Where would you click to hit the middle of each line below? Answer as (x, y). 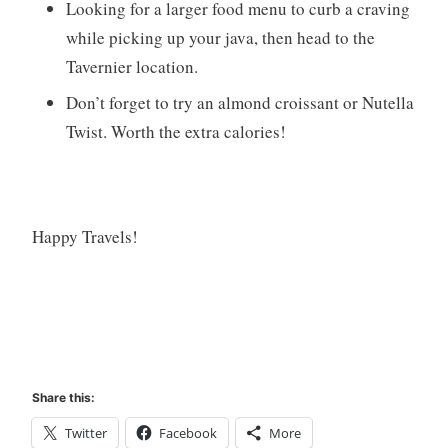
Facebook (187, 433)
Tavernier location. (131, 66)
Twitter (85, 433)
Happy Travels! (87, 237)
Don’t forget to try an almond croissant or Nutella (239, 103)
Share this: (63, 398)
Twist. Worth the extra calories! (178, 132)
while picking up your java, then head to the (220, 37)
